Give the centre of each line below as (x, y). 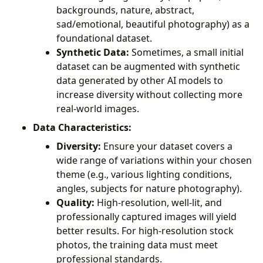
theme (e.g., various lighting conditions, (144, 174)
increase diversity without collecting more (149, 94)
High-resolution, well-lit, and (158, 202)
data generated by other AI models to (140, 80)
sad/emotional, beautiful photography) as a (153, 24)
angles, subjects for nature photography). (149, 188)
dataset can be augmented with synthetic (148, 66)
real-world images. (98, 108)
